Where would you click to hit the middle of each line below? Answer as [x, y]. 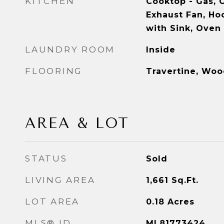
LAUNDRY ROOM [70, 49]
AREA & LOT [77, 123]
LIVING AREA [60, 180]
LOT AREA [52, 201]
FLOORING [54, 71]
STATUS [46, 158]
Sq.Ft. [185, 180]
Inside [160, 50]
